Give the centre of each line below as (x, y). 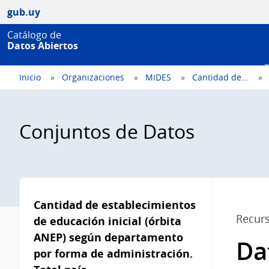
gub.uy (24, 12)
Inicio (30, 77)
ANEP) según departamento (108, 237)
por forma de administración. (113, 253)
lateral (45, 204)
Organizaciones (93, 77)
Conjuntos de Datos (107, 131)
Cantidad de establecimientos (115, 204)
